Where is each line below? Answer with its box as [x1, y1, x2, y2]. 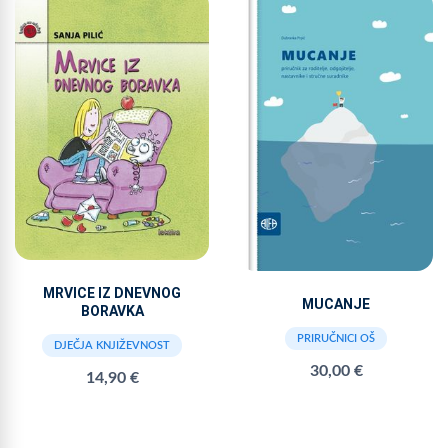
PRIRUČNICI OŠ [297, 332, 375, 344]
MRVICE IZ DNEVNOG [43, 285, 181, 302]
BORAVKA [80, 303, 144, 320]
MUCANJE [302, 295, 370, 312]
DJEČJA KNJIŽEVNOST [54, 340, 170, 352]
